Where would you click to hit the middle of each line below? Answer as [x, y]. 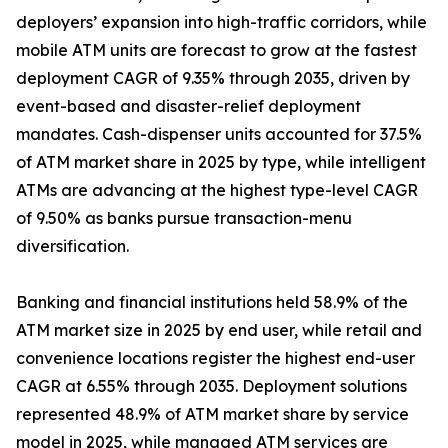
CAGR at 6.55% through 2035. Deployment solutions [211, 386]
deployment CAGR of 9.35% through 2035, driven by [213, 78]
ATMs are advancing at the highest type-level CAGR [217, 190]
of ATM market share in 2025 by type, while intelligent [221, 162]
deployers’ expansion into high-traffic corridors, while [221, 22]
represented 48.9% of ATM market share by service [212, 414]
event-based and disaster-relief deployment [188, 106]
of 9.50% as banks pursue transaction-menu [184, 218]
